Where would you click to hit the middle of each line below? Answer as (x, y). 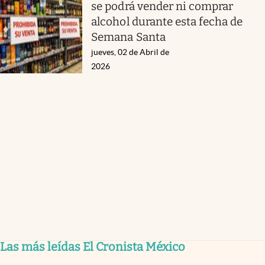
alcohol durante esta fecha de (167, 21)
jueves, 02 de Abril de (130, 52)
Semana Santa (128, 37)
